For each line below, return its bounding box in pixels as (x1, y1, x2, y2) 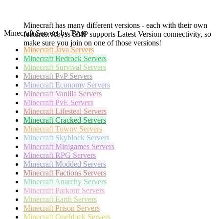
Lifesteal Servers (55, 107, 107, 116)
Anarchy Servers (55, 177, 107, 186)
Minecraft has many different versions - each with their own (23, 21, 207, 30)
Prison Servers (55, 204, 100, 213)
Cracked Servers (55, 116, 106, 125)
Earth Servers (55, 195, 97, 204)
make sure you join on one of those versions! (23, 39, 161, 47)
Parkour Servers (55, 186, 105, 195)
